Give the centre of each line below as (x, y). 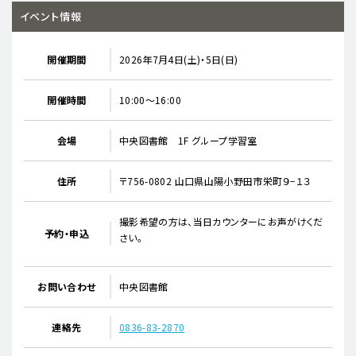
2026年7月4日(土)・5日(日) (184, 59)
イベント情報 (51, 16)
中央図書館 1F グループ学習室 (188, 140)
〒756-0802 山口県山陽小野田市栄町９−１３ (215, 180)
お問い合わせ (67, 286)
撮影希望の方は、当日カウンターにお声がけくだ (221, 221)
